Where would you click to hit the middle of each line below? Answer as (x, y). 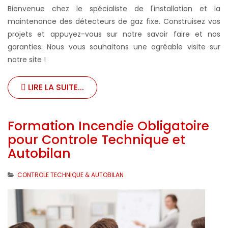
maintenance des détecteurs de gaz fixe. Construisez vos (114, 22)
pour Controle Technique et (96, 140)
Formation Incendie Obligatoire (108, 126)
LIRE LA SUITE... (55, 88)
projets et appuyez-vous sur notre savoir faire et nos (114, 34)
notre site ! (27, 60)
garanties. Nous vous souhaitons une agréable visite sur (114, 47)
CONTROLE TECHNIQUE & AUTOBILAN (70, 175)
